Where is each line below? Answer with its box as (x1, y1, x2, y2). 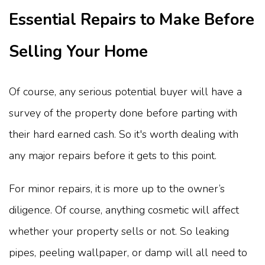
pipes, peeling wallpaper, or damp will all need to (9, 245, 247, 260)
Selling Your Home (9, 41, 148, 63)
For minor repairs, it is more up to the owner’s (9, 182, 225, 196)
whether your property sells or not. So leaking (9, 224, 229, 239)
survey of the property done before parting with (9, 106, 237, 121)
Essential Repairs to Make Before (9, 9, 254, 31)
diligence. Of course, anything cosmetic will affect (9, 203, 239, 218)
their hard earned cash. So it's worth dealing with (9, 127, 238, 142)
